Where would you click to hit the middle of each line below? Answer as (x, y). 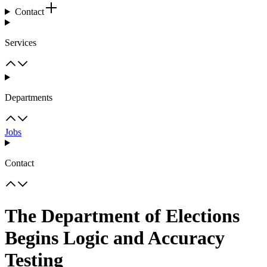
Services (21, 43)
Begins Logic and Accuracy (115, 238)
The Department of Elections (122, 216)
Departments (29, 97)
